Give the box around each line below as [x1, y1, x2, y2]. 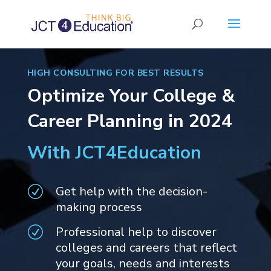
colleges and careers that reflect [55, 240, 237, 256]
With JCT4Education [27, 140, 201, 165]
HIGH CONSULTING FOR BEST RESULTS [27, 67, 204, 79]
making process [55, 199, 142, 215]
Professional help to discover [55, 224, 217, 240]
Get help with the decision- [55, 183, 207, 200]
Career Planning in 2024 [27, 109, 232, 134]
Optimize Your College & [27, 83, 235, 108]
